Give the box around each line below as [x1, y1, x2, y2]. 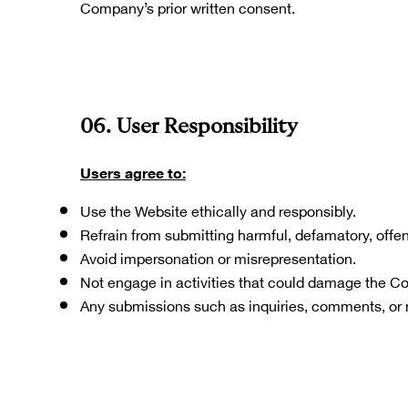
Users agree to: [80, 157, 186, 186]
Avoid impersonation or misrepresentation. [80, 242, 356, 271]
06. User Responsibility [80, 117, 298, 138]
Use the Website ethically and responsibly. [80, 195, 356, 224]
